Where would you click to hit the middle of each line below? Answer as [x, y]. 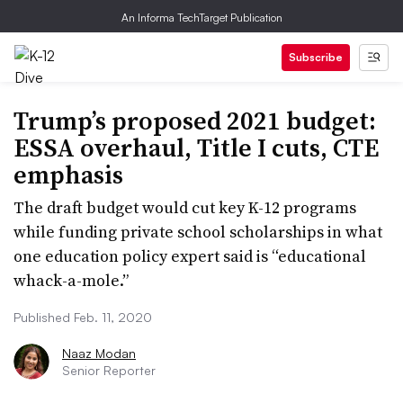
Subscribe [316, 57]
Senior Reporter [109, 370]
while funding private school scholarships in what [198, 232]
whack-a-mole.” [71, 280]
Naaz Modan [99, 353]
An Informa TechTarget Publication [201, 18]
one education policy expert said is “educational [190, 256]
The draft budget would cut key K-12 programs [185, 207]
